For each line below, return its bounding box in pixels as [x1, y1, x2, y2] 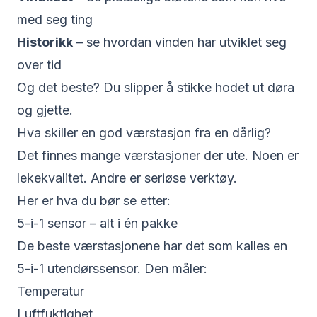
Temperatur [17, 284, 84, 299]
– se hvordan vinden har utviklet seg [73, 35, 287, 50]
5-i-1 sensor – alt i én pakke [17, 216, 178, 231]
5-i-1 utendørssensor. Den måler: [17, 261, 207, 276]
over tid [17, 57, 62, 72]
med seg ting [17, 12, 93, 27]
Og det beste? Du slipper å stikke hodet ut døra [17, 80, 294, 95]
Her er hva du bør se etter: [17, 193, 171, 208]
